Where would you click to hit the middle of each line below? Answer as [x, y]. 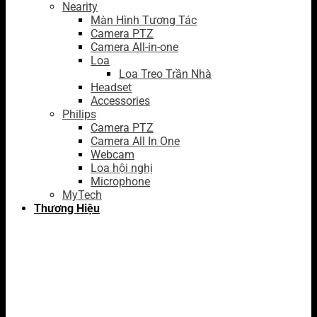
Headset [111, 87]
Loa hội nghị [122, 168]
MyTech [82, 195]
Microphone [120, 181]
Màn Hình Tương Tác [144, 20]
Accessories [120, 101]
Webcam [113, 155]
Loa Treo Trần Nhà [165, 74]
